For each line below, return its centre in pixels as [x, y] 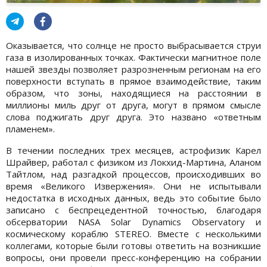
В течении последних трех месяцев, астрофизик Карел [133, 150]
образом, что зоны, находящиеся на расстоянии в [133, 93]
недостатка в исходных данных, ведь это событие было [133, 198]
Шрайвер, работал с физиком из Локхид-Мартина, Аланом [133, 162]
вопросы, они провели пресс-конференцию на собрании [133, 257]
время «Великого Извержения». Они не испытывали [133, 186]
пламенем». [30, 128]
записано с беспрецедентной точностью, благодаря [133, 209]
